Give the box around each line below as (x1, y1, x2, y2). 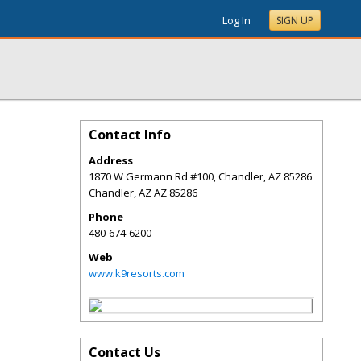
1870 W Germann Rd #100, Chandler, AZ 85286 (89, 169, 312, 184)
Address (89, 153, 133, 168)
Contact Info (89, 126, 171, 143)
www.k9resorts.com (89, 266, 185, 280)
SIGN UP (276, 14, 313, 27)
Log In (222, 13, 251, 27)
